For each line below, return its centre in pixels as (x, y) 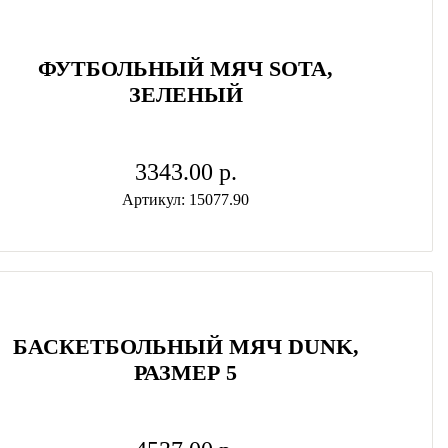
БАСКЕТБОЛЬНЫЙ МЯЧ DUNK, (185, 346)
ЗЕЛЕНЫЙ (185, 94)
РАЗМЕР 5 (186, 372)
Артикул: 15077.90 (186, 199)
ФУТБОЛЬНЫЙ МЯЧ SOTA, (186, 68)
